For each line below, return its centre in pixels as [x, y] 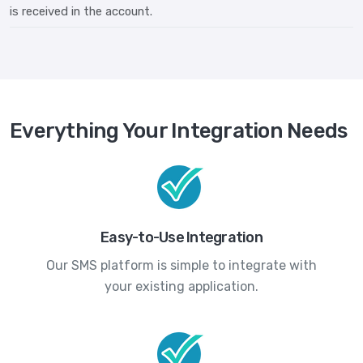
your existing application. [181, 286]
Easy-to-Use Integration [181, 237]
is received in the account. [81, 12]
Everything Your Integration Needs [179, 131]
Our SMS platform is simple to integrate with [181, 265]
